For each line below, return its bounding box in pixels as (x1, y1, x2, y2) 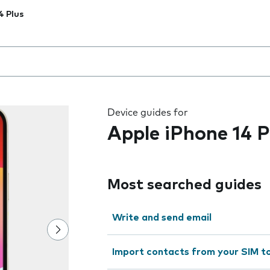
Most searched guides (107, 178, 262, 192)
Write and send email (112, 213, 212, 222)
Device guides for (107, 108, 188, 118)
